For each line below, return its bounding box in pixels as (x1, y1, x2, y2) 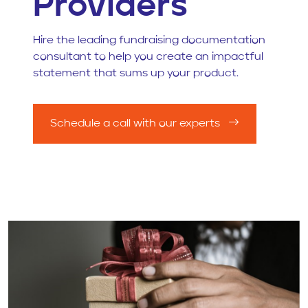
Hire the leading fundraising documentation (33, 35, 265, 46)
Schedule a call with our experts (50, 118, 223, 129)
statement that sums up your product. (33, 68, 239, 79)
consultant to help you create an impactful (33, 52, 263, 63)
